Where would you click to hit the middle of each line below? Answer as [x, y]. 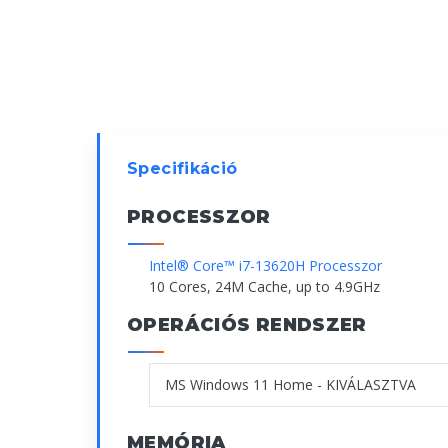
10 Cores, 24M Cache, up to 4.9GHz [264, 286]
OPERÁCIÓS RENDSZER [247, 324]
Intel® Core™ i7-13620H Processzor [265, 265]
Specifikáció [182, 168]
